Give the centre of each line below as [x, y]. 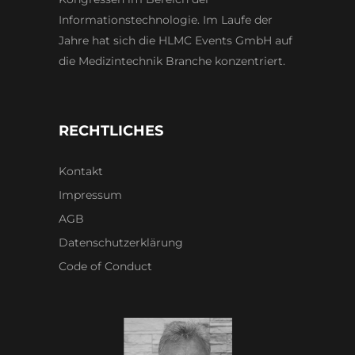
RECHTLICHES [111, 131]
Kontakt [81, 172]
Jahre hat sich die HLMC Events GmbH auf [176, 41]
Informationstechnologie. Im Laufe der [166, 20]
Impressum [90, 195]
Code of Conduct [105, 267]
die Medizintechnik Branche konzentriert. [172, 61]
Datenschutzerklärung [121, 243]
